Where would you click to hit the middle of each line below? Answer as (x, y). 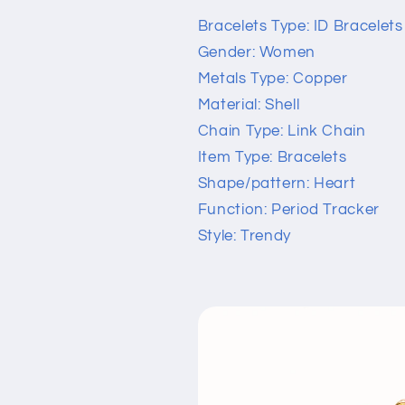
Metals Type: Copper (273, 79)
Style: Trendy (244, 236)
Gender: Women (256, 53)
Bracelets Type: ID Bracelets (300, 27)
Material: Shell (249, 105)
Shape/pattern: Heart (277, 184)
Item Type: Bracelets (272, 158)
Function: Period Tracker (288, 210)
